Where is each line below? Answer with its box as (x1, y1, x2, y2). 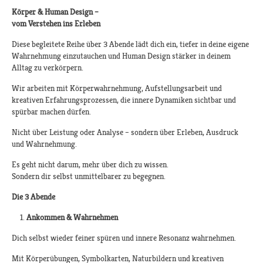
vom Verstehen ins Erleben (12, 19, 100, 29)
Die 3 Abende (12, 192, 55, 202)
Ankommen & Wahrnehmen (26, 213, 118, 222)
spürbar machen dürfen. (12, 107, 91, 117)
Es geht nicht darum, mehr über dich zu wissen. (12, 160, 168, 170)
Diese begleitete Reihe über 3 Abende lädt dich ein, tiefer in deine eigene (12, 39, 249, 49)
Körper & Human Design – (12, 7, 99, 17)
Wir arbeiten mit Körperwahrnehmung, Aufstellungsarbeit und (12, 83, 222, 93)
